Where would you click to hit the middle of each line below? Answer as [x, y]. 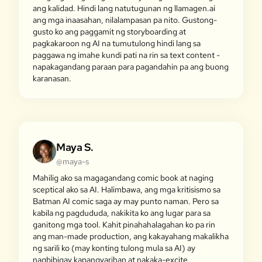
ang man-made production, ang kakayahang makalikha [131, 236]
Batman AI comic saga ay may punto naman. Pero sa [126, 201]
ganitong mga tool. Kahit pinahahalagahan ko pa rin [124, 225]
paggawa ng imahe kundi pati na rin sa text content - [126, 55]
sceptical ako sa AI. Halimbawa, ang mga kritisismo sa [127, 189]
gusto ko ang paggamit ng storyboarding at [109, 32]
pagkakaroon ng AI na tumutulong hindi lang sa [117, 43]
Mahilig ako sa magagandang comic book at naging [123, 178]
